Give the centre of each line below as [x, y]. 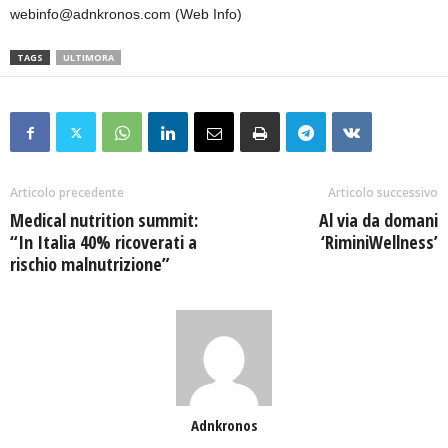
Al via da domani [378, 220]
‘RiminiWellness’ [379, 242]
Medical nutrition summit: [104, 220]
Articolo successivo [383, 193]
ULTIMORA [88, 58]
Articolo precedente [67, 193]
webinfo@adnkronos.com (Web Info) [126, 14]
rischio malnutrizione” [90, 264]
